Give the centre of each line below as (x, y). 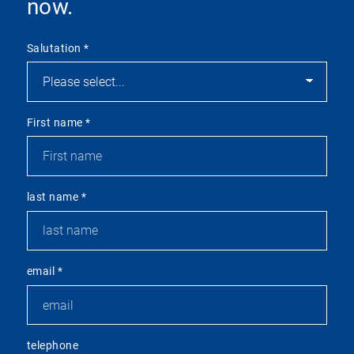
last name (54, 197)
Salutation (55, 48)
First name (56, 122)
